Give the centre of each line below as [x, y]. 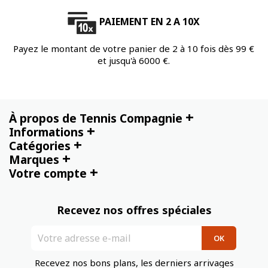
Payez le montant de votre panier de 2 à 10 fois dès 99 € [133, 48]
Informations [46, 132]
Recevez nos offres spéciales [134, 210]
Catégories [40, 146]
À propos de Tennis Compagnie [96, 118]
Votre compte [48, 173]
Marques [34, 160]
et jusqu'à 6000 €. [133, 60]
